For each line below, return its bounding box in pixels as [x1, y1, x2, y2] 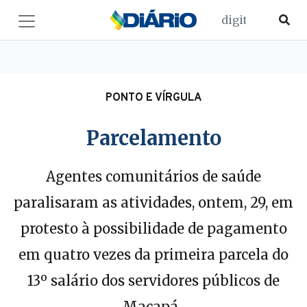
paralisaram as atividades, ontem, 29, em [14, 194, 293, 211]
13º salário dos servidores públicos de [27, 272, 280, 289]
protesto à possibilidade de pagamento [20, 220, 287, 237]
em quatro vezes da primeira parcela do [19, 246, 288, 263]
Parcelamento [86, 126, 221, 151]
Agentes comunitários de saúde [46, 168, 261, 185]
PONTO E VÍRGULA [106, 91, 201, 105]
